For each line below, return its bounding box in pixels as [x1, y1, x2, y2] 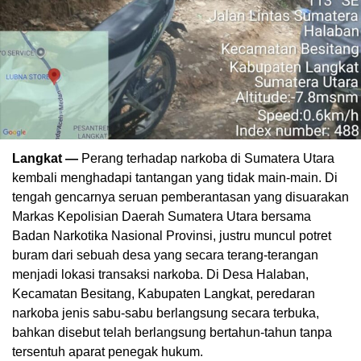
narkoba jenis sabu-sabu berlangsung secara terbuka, [12, 306, 319, 321]
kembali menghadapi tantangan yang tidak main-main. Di [12, 171, 338, 185]
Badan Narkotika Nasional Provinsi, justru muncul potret [12, 229, 331, 243]
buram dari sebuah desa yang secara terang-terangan [12, 248, 318, 263]
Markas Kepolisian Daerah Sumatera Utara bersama [12, 210, 311, 224]
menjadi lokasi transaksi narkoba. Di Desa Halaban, [12, 268, 309, 282]
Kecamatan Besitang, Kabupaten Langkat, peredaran [12, 287, 315, 301]
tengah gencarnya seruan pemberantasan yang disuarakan [12, 190, 349, 205]
